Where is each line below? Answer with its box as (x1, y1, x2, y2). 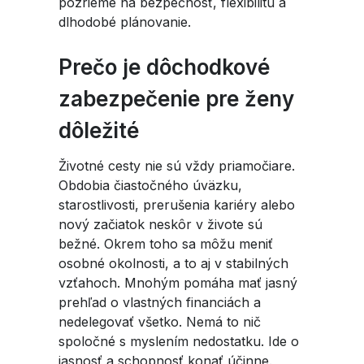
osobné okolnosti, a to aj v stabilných (58, 255, 288, 271)
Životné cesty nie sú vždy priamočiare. (58, 158, 295, 174)
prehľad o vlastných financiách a (58, 294, 261, 310)
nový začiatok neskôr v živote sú (58, 216, 262, 232)
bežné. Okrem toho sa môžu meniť (58, 236, 273, 252)
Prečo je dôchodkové (58, 54, 270, 80)
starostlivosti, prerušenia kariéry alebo (58, 197, 295, 213)
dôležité (58, 118, 145, 143)
